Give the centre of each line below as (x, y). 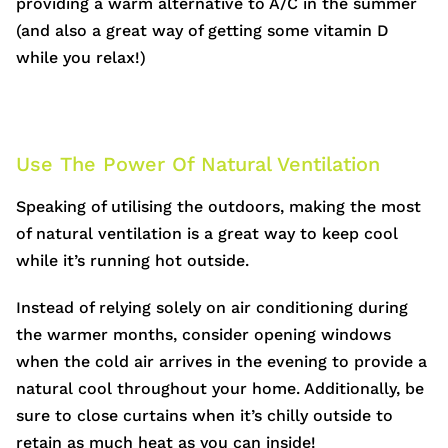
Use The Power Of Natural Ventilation (198, 164)
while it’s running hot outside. (132, 261)
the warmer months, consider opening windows (203, 335)
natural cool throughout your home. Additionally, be (220, 389)
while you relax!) (81, 58)
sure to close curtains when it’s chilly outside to (204, 416)
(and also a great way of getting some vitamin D (202, 31)
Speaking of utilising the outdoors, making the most (218, 207)
